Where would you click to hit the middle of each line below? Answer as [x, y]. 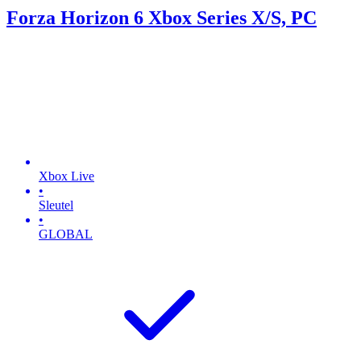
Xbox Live [66, 176]
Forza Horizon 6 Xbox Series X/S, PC [162, 17]
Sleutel [56, 205]
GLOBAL [66, 234]
